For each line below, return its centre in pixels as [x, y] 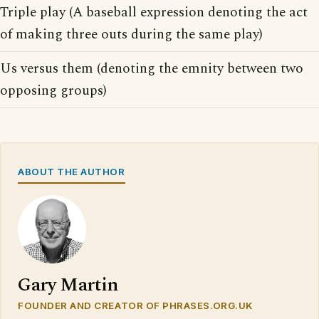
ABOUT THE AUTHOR [72, 172]
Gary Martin [68, 285]
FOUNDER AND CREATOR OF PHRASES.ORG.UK [135, 305]
